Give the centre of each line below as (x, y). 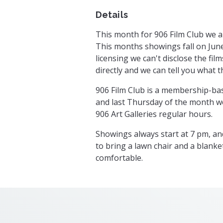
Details (112, 14)
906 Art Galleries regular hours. (154, 114)
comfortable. (119, 158)
